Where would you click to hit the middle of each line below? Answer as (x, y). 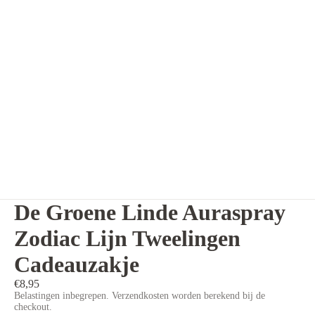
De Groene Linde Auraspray (150, 213)
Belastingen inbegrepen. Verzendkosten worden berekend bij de (140, 296)
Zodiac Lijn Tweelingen (127, 239)
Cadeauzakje (77, 265)
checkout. (33, 307)
